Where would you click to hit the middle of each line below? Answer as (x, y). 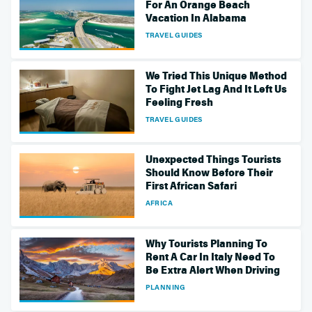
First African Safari (191, 186)
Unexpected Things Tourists (213, 160)
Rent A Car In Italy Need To (210, 257)
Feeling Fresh (179, 102)
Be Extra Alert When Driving (212, 270)
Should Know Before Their (209, 173)
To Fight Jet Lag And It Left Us (216, 89)
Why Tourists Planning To (206, 243)
